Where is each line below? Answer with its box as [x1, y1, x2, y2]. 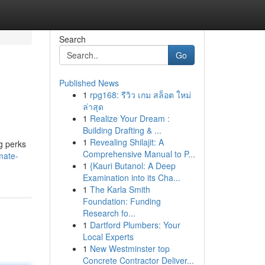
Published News [59, 77, 119, 89]
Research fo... [82, 207, 135, 219]
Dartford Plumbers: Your [89, 219, 180, 231]
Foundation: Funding [82, 195, 161, 207]
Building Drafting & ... [82, 124, 161, 136]
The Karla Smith [89, 183, 150, 195]
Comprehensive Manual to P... [82, 148, 195, 160]
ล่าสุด [82, 101, 104, 112]
